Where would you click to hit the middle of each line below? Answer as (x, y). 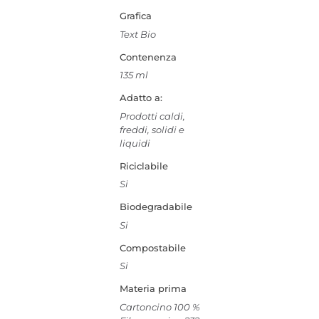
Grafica (135, 16)
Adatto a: (141, 98)
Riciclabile (143, 166)
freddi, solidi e (152, 129)
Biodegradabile (156, 206)
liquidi (135, 143)
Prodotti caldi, (152, 116)
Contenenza (148, 57)
